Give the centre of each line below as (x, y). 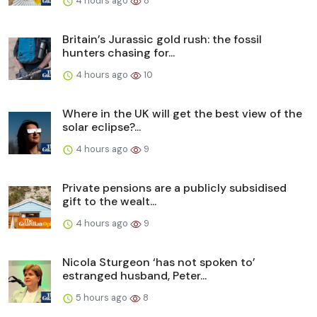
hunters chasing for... (119, 53)
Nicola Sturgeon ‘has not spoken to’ (159, 263)
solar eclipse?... (102, 127)
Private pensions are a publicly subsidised (174, 188)
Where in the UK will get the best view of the (182, 114)
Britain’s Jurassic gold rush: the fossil (162, 40)
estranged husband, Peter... (134, 276)
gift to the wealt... (109, 202)
